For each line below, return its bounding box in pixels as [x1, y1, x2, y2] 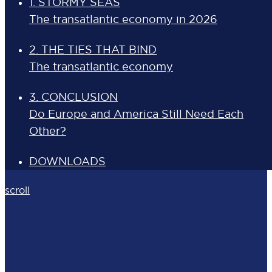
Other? [29, 124, 66, 138]
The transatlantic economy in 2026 [29, 12, 217, 26]
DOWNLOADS [29, 154, 106, 168]
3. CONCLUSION [29, 90, 118, 104]
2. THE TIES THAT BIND [29, 42, 157, 56]
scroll [5, 184, 30, 196]
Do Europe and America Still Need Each [29, 107, 243, 121]
